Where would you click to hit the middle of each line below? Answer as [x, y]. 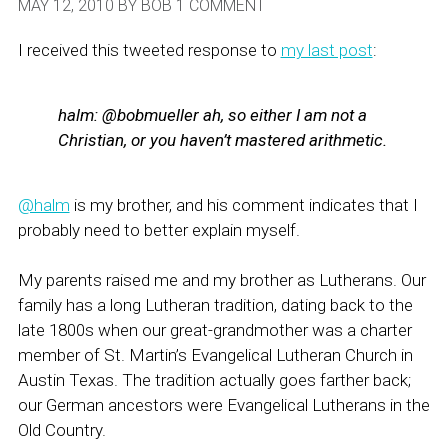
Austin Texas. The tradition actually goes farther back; [214, 380]
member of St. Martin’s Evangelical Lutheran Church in [215, 355]
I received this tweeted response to [149, 50]
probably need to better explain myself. [158, 230]
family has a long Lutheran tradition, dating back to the [215, 305]
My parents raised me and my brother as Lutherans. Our [221, 280]
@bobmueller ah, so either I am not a [232, 115]
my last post [326, 50]
